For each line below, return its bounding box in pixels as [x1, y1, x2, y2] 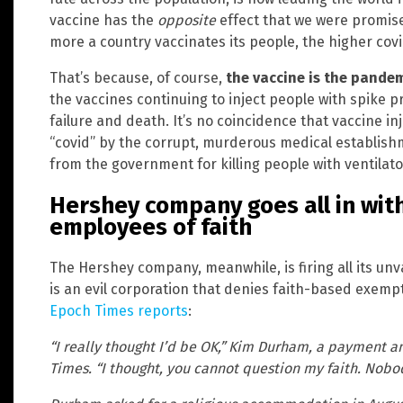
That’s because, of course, [49, 69, 226, 87]
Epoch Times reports [49, 302, 188, 320]
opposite [157, 12, 216, 30]
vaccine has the [49, 12, 157, 30]
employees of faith [49, 212, 252, 241]
